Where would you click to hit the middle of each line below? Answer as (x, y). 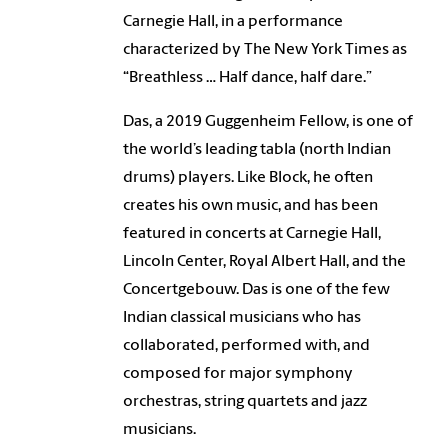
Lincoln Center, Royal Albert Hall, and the (265, 261)
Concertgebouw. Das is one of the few (257, 289)
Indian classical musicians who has (242, 317)
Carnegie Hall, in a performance (233, 21)
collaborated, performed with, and (247, 345)
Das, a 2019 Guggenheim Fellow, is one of (268, 121)
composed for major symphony (238, 373)
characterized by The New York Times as (265, 49)
